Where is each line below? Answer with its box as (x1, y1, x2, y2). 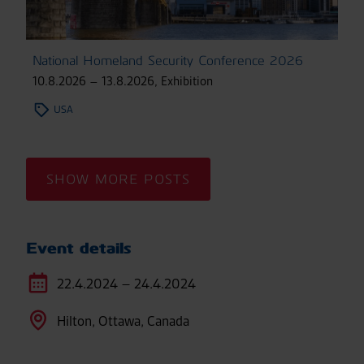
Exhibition (161, 72, 213, 89)
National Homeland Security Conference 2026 (32, 52, 303, 68)
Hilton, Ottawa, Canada (57, 312, 189, 330)
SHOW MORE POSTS (46, 171, 190, 187)
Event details (26, 238, 131, 258)
